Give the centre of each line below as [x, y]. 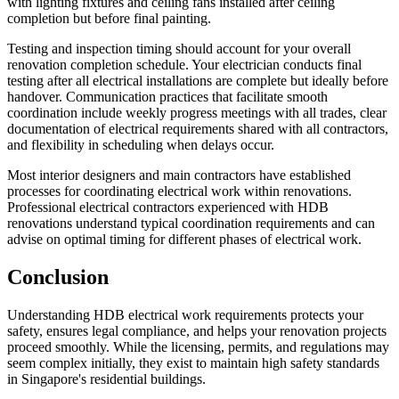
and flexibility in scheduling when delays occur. [141, 145]
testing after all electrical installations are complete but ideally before [198, 81]
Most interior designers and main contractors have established [179, 175]
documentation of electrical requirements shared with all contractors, [198, 129]
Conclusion [58, 277]
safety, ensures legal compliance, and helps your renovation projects [197, 330]
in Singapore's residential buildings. [106, 379]
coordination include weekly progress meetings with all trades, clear [197, 113]
